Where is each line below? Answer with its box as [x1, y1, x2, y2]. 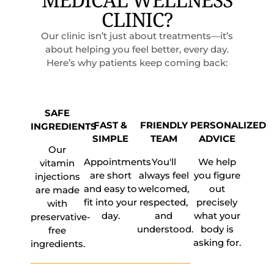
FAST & [94, 119, 127, 131]
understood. [137, 223, 193, 235]
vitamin [40, 157, 75, 169]
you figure [193, 169, 240, 182]
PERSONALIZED [190, 119, 266, 131]
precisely [196, 196, 237, 209]
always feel [138, 169, 189, 182]
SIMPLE [92, 133, 128, 145]
